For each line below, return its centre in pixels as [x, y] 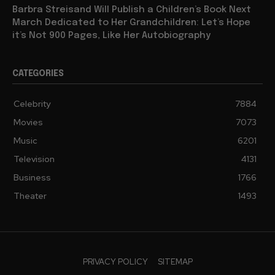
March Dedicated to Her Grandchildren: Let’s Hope [131, 23]
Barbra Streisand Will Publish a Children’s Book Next [132, 10]
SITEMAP [175, 262]
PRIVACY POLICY [115, 262]
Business [32, 178]
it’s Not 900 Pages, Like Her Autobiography [111, 36]
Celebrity [32, 104]
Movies [28, 122]
